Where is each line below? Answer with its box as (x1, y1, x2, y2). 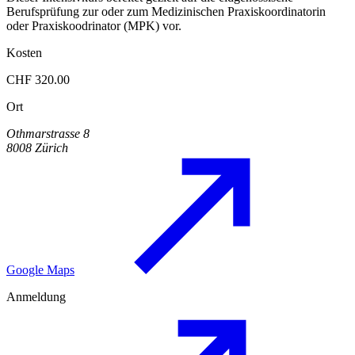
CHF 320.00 (6, 73, 70, 87)
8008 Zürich (6, 141, 68, 155)
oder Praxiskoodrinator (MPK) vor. (6, 19, 181, 33)
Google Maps (6, 263, 74, 277)
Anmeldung (6, 290, 66, 304)
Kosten (6, 46, 42, 60)
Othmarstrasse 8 (6, 127, 90, 141)
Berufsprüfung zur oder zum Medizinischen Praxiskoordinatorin (6, 5, 326, 19)
